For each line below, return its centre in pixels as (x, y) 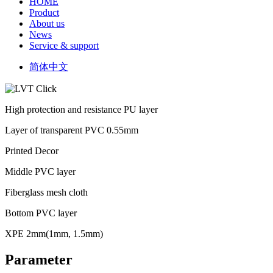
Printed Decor (32, 151)
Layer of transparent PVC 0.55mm (72, 130)
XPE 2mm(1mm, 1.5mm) (54, 233)
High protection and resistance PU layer (81, 109)
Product (44, 12)
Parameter (39, 259)
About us (47, 23)
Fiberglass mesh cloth (46, 192)
